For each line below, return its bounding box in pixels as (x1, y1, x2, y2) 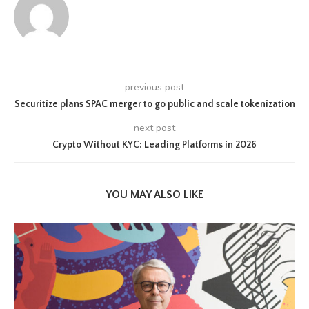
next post (134, 121, 175, 134)
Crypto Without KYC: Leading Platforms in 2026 (52, 139, 257, 150)
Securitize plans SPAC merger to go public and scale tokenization (14, 99, 295, 110)
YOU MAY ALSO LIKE (106, 188, 203, 201)
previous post (125, 81, 184, 94)
